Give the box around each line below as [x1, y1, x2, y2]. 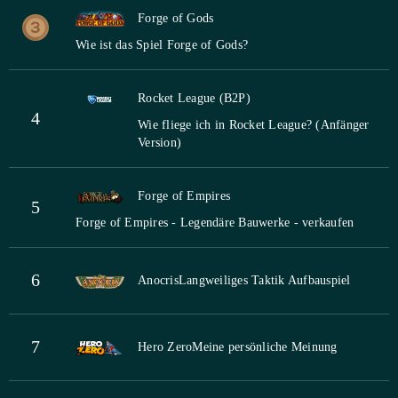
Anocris [138, 274, 179, 288]
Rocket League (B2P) [138, 92, 251, 106]
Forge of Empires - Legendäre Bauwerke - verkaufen [76, 216, 354, 230]
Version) [138, 136, 181, 150]
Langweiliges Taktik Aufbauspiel [178, 274, 351, 288]
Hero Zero [138, 340, 193, 354]
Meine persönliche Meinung [192, 340, 338, 354]
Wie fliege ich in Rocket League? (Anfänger [138, 118, 370, 132]
